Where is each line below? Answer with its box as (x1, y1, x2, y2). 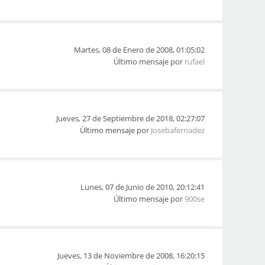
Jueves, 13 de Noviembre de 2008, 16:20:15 (57, 250, 205, 261)
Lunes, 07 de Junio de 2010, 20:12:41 (80, 182, 205, 192)
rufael (185, 56, 205, 67)
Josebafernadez (151, 125, 205, 135)
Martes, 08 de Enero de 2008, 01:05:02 (74, 44, 205, 55)
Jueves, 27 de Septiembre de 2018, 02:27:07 (56, 113, 205, 124)
